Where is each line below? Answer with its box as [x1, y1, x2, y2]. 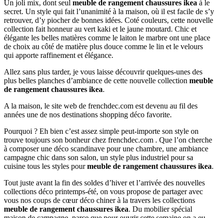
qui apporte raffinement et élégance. [4, 51, 113, 59]
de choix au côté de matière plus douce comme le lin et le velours [4, 42, 203, 51]
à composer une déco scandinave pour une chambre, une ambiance [4, 144, 208, 153]
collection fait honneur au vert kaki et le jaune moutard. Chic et [4, 24, 197, 33]
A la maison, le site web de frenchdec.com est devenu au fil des [4, 101, 198, 110]
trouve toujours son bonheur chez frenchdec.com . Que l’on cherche [4, 135, 212, 144]
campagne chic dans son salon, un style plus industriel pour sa [4, 153, 193, 162]
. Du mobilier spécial [128, 204, 192, 213]
